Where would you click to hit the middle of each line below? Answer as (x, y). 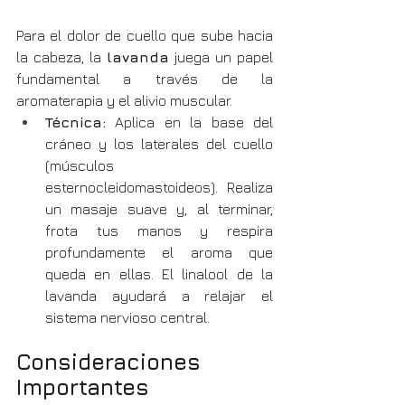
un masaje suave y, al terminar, (159, 208)
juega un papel (221, 57)
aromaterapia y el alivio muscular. (124, 100)
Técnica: (75, 122)
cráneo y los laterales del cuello (159, 143)
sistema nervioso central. (127, 317)
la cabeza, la (61, 57)
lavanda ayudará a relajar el (159, 295)
